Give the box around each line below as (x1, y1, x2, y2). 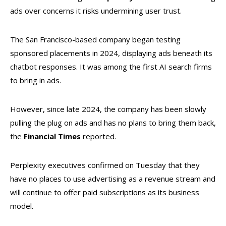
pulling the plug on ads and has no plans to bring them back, (10, 118, 216, 128)
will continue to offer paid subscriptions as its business (10, 187, 199, 197)
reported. (81, 131, 116, 141)
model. (10, 201, 33, 211)
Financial (24, 131, 56, 141)
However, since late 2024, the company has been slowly (10, 104, 206, 114)
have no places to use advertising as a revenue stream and (10, 174, 215, 184)
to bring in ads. (10, 75, 61, 85)
